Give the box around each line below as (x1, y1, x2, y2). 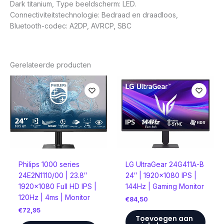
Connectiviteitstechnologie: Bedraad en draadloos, (10, 10, 178, 19)
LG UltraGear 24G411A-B (125, 159, 204, 168)
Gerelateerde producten (10, 60, 91, 69)
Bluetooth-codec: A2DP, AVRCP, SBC (10, 21, 131, 30)
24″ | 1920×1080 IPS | (125, 170, 196, 179)
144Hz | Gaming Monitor (125, 181, 204, 190)
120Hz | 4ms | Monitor (18, 192, 90, 201)
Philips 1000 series (18, 159, 79, 168)
